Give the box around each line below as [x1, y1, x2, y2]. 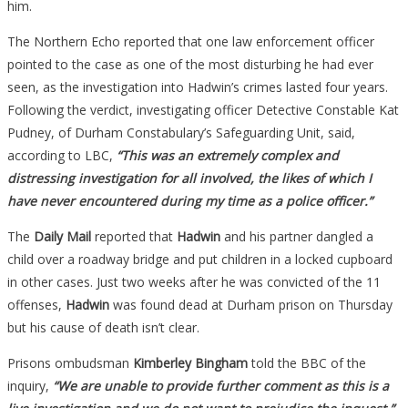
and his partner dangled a [220, 227, 373, 245]
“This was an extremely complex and [117, 146, 339, 164]
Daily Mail [34, 227, 91, 245]
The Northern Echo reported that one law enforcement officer [7, 32, 374, 50]
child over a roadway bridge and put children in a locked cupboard [7, 250, 393, 268]
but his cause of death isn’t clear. [7, 318, 199, 336]
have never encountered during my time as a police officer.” [7, 191, 372, 209]
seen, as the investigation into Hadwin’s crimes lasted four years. [7, 77, 388, 96]
